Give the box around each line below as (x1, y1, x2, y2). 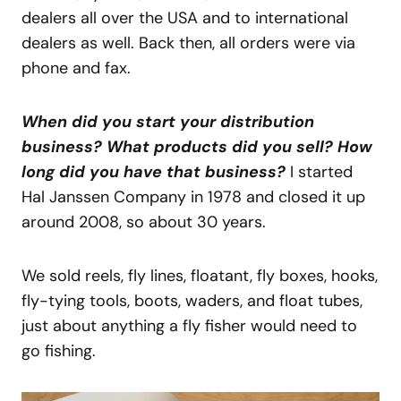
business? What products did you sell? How (21, 136, 372, 158)
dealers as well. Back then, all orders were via (21, 32, 355, 55)
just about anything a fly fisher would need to (21, 315, 357, 337)
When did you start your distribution (21, 111, 314, 133)
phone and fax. (21, 57, 131, 80)
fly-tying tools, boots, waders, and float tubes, (21, 290, 363, 312)
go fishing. (21, 340, 96, 363)
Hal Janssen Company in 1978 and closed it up (21, 186, 365, 209)
